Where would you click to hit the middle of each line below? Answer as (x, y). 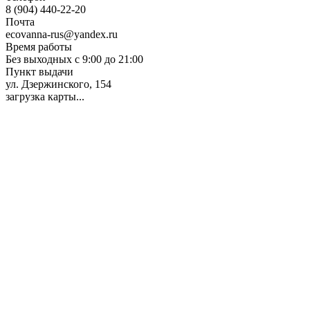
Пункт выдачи (39, 72)
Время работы (39, 47)
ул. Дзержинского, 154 (58, 84)
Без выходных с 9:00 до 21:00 (74, 60)
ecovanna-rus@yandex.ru (62, 35)
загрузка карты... (45, 97)
